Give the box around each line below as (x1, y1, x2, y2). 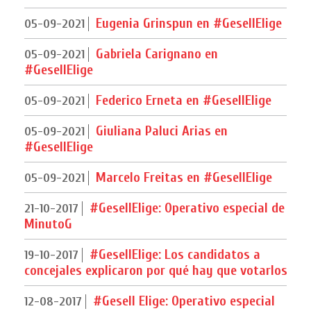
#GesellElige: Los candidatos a (85, 246, 260, 263)
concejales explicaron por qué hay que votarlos (24, 262, 287, 279)
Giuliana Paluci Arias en (92, 123, 228, 140)
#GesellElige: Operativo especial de (85, 200, 285, 217)
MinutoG (24, 216, 72, 233)
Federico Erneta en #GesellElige (92, 92, 271, 109)
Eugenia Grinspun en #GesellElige (92, 15, 282, 32)
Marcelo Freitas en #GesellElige (92, 169, 272, 186)
